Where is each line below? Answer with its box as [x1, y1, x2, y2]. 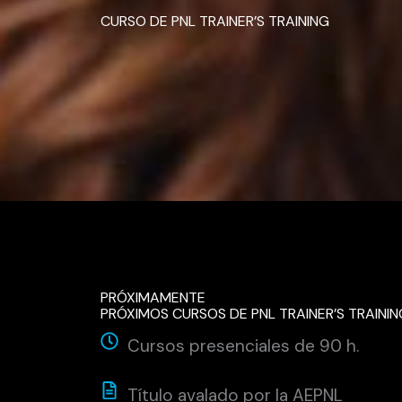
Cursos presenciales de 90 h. [127, 335, 359, 357]
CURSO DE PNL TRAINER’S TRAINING [100, 12, 329, 31]
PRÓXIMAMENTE [100, 288, 205, 307]
